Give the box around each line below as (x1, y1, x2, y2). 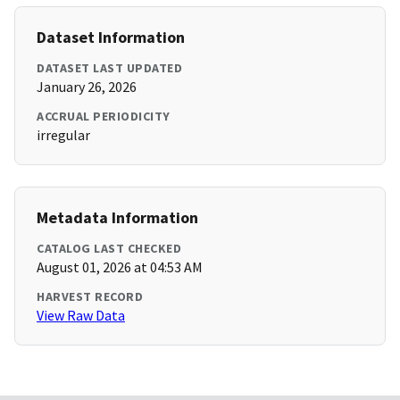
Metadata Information (37, 207, 198, 229)
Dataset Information (37, 27, 185, 48)
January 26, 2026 (37, 78, 137, 96)
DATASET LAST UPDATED (37, 60, 182, 77)
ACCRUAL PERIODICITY (37, 108, 171, 125)
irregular (37, 126, 90, 145)
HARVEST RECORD (37, 288, 143, 305)
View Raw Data (37, 306, 125, 325)
